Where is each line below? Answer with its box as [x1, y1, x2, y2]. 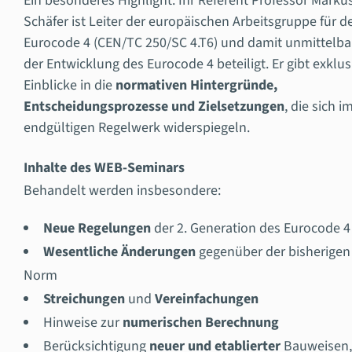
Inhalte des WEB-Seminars [23, 157, 185, 178]
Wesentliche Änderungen [42, 241, 199, 262]
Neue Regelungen [42, 218, 154, 238]
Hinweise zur [42, 312, 119, 332]
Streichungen [42, 288, 128, 309]
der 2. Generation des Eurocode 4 [153, 218, 350, 238]
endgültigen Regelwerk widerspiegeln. [23, 117, 250, 137]
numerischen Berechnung [119, 312, 279, 332]
